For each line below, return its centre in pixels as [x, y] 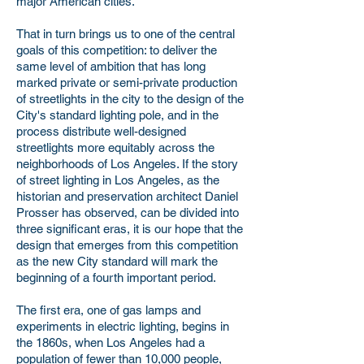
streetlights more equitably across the [115, 147]
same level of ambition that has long [111, 66]
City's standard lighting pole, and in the [117, 115]
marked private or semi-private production [127, 82]
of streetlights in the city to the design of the [130, 99]
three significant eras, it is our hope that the [130, 229]
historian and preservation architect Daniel [127, 196]
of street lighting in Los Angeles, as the [118, 180]
